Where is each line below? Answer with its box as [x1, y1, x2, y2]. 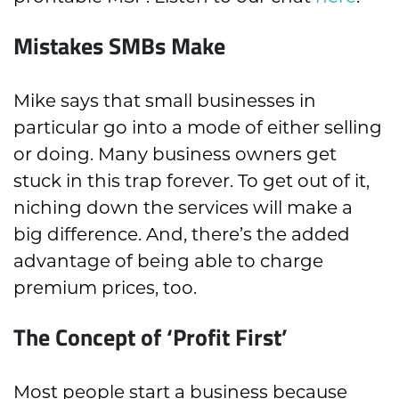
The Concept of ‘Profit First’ [13, 320, 288, 354]
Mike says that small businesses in [13, 90, 316, 112]
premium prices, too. [13, 277, 197, 299]
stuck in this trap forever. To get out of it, [13, 170, 370, 192]
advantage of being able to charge [13, 250, 323, 273]
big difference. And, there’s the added [13, 224, 350, 246]
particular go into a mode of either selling [13, 117, 382, 139]
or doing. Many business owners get [13, 143, 337, 166]
